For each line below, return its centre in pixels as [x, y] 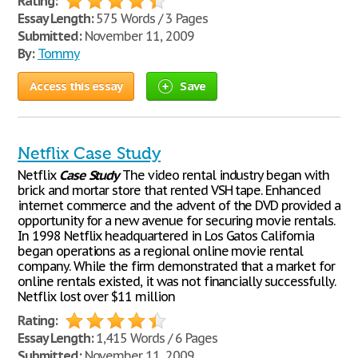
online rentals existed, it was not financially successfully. [177, 281]
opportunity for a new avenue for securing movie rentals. [176, 221]
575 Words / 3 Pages [150, 18]
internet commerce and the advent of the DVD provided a [179, 205]
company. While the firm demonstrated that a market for [176, 266]
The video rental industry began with [224, 175]
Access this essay [76, 86]
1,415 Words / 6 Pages [155, 338]
